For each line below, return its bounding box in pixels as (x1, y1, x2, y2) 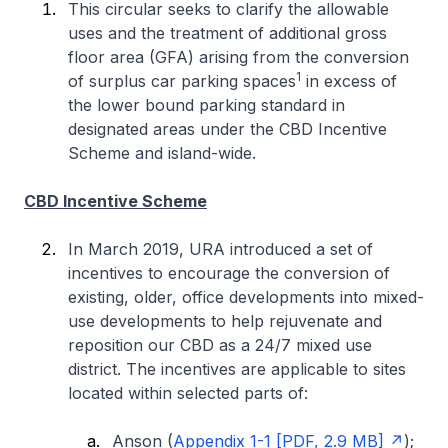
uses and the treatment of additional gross (68, 23, 387, 43)
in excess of (301, 71, 397, 91)
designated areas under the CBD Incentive (68, 119, 387, 139)
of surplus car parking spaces (68, 71, 296, 91)
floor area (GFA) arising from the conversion (68, 47, 409, 67)
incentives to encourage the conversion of (68, 263, 390, 283)
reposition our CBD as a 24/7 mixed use (68, 335, 372, 355)
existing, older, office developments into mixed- (68, 287, 424, 307)
